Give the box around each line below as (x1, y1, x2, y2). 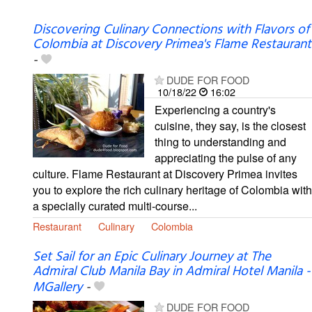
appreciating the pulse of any (155, 149, 297, 166)
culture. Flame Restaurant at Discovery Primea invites (33, 165, 297, 182)
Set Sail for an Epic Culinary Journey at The (33, 246, 271, 267)
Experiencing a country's (155, 101, 276, 118)
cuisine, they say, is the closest (155, 117, 306, 134)
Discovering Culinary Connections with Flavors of (33, 19, 309, 40)
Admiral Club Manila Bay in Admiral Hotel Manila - (33, 260, 311, 282)
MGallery (33, 276, 82, 298)
